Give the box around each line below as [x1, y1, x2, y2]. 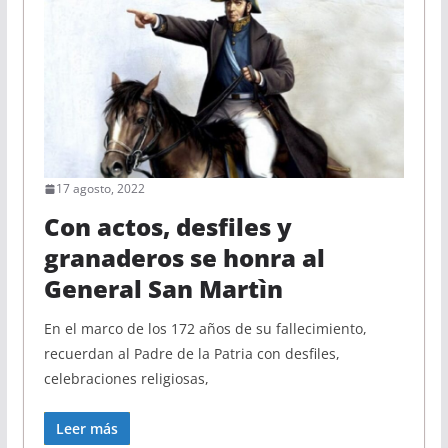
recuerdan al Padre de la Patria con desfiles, [43, 344, 340, 364]
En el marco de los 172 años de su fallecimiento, [43, 319, 367, 339]
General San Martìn [43, 272, 283, 306]
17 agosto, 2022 [55, 180, 145, 198]
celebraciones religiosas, [43, 369, 209, 389]
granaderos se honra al [43, 241, 325, 275]
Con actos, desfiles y [43, 210, 292, 244]
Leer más [55, 419, 118, 439]
